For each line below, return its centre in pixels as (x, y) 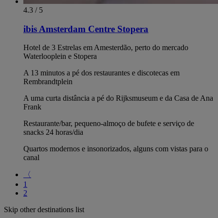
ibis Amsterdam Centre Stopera (86, 29)
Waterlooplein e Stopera (60, 56)
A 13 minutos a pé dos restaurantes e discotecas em (101, 73)
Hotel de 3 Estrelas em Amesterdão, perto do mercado (106, 48)
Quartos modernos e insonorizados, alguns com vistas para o (116, 149)
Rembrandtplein (48, 82)
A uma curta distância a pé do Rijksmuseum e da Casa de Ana (118, 98)
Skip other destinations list (44, 210)
